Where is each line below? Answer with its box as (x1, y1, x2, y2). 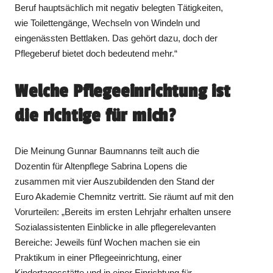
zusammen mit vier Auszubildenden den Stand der (15, 176, 215, 187)
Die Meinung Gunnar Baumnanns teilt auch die (15, 146, 200, 157)
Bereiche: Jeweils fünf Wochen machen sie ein (15, 237, 200, 248)
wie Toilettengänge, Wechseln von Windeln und (15, 18, 200, 29)
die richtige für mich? (15, 105, 177, 127)
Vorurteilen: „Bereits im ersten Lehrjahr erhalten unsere (15, 207, 232, 218)
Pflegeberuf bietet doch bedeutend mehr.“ (15, 48, 178, 59)
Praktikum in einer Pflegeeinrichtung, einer (15, 252, 182, 263)
